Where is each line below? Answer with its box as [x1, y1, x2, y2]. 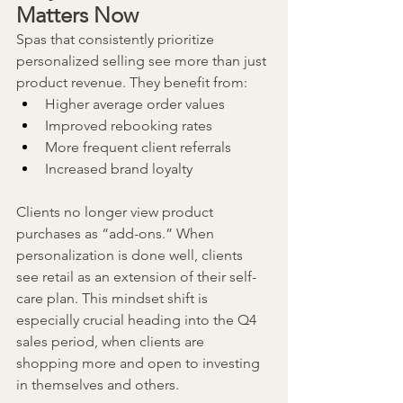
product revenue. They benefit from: [16, 74, 247, 92]
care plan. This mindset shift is [16, 290, 211, 308]
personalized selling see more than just [16, 52, 270, 70]
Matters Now [16, 2, 139, 29]
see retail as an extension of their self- [16, 268, 256, 286]
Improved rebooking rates [45, 117, 212, 135]
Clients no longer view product [16, 203, 217, 221]
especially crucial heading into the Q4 [16, 311, 260, 329]
